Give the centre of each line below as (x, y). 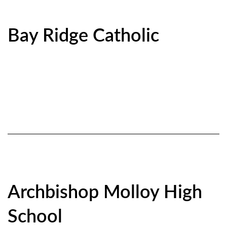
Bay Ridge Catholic (83, 36)
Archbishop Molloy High (105, 193)
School (35, 217)
